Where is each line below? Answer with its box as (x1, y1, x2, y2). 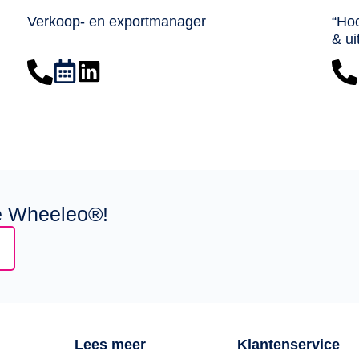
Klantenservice (237, 337, 341, 353)
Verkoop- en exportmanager (27, 13, 206, 30)
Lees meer (75, 337, 147, 353)
